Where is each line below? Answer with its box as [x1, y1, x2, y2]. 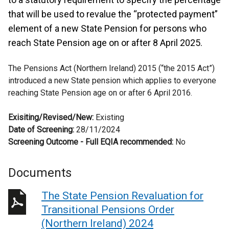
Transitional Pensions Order [41, 203, 174, 216]
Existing [94, 112, 124, 122]
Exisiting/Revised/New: [8, 112, 94, 122]
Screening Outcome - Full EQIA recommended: [8, 137, 175, 147]
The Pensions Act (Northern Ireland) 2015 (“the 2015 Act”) [8, 63, 215, 73]
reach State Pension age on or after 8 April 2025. [8, 37, 202, 48]
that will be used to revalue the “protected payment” [8, 9, 218, 19]
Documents [8, 166, 72, 180]
